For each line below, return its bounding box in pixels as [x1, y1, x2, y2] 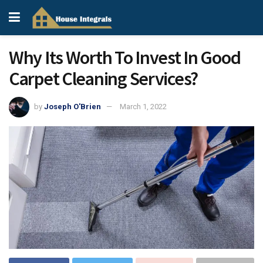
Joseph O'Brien [44, 102, 101, 111]
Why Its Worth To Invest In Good [9, 46, 241, 69]
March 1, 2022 [120, 102, 167, 111]
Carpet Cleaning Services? [9, 67, 198, 90]
